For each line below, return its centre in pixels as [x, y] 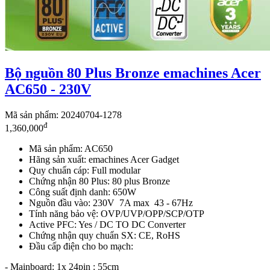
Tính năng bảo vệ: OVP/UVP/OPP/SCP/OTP [117, 214]
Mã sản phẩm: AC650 [71, 149]
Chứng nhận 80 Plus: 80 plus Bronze [99, 181]
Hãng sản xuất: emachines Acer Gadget [104, 160]
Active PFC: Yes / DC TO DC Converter [107, 225]
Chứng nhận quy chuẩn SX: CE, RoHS [105, 236]
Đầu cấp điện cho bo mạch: [82, 246]
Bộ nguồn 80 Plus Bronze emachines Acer [133, 73]
